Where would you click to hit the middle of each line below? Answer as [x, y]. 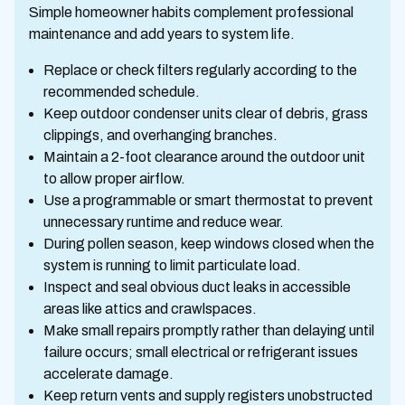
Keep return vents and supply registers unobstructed [208, 396]
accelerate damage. [108, 374]
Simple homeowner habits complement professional [191, 12]
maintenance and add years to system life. [162, 34]
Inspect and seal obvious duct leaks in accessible [197, 287]
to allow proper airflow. [114, 179]
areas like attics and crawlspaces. [150, 309]
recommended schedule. [122, 92]
